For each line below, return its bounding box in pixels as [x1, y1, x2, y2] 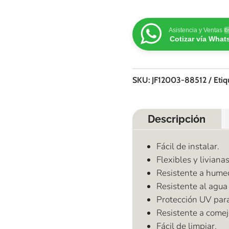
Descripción [148, 112, 206, 125]
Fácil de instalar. [156, 140, 220, 152]
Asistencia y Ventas [169, 26, 223, 34]
